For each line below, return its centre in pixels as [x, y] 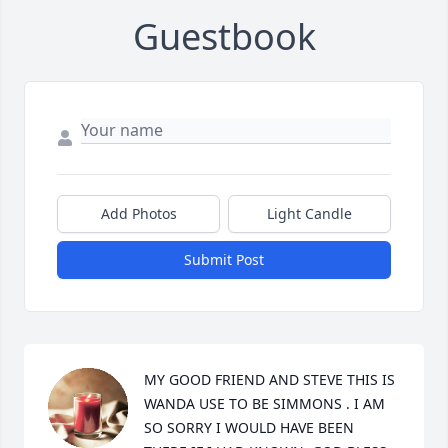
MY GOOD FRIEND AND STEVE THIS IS [269, 380]
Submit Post [224, 260]
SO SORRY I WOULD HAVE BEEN [249, 428]
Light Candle [309, 214]
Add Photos [138, 214]
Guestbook [224, 37]
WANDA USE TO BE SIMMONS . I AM [264, 404]
